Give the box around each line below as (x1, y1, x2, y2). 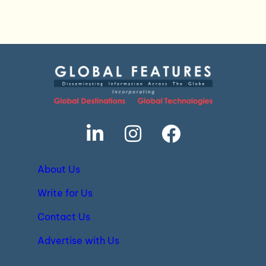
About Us (37, 163, 80, 176)
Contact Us (37, 211, 90, 223)
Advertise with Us (37, 235, 119, 247)
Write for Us (37, 187, 93, 199)
